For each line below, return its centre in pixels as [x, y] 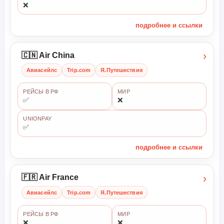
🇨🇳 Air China [48, 55]
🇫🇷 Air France [50, 177]
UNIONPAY [37, 119]
